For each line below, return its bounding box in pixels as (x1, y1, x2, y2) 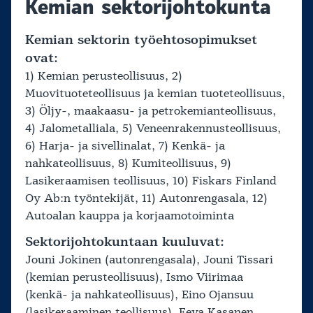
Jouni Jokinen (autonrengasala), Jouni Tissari (25, 252, 273, 268)
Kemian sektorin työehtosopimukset (25, 31, 257, 48)
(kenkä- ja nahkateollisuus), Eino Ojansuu (25, 286, 254, 303)
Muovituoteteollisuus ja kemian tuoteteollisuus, (25, 85, 285, 101)
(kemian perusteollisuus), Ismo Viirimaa (25, 269, 243, 285)
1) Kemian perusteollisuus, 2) (25, 68, 182, 84)
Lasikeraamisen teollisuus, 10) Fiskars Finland (25, 173, 277, 189)
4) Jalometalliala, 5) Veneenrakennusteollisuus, (25, 120, 281, 136)
